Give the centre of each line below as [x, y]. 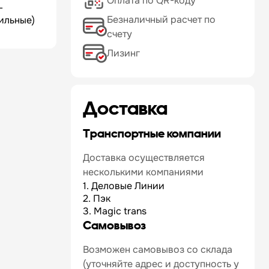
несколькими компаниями [143, 172]
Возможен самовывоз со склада [158, 249]
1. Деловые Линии [124, 186]
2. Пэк [97, 198]
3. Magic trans [115, 211]
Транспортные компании [152, 133]
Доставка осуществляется [144, 158]
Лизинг [123, 53]
